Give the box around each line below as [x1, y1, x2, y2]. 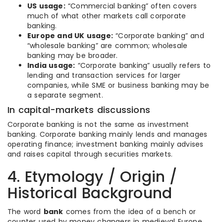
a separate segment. [27, 90, 103, 100]
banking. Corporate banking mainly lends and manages [7, 129, 208, 139]
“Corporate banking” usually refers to [75, 60, 211, 70]
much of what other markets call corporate [27, 11, 186, 21]
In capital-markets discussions [7, 104, 150, 116]
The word [7, 207, 44, 217]
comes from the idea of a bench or [63, 207, 196, 217]
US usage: [27, 1, 65, 11]
